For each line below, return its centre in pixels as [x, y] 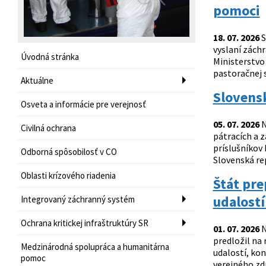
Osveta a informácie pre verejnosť [83, 104]
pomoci [236, 10]
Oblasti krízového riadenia [68, 175]
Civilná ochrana [48, 128]
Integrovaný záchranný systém [78, 199]
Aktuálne [37, 80]
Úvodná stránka [50, 56]
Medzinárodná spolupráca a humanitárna [95, 246]
